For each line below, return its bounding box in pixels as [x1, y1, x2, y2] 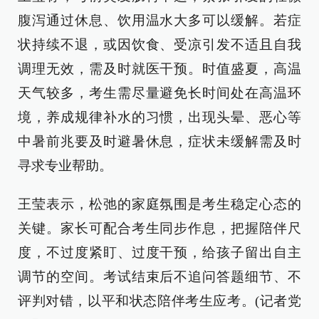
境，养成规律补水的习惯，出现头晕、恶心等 [18, 110, 301, 125]
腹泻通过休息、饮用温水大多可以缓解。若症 [18, 13, 301, 28]
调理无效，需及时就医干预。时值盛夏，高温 [18, 61, 301, 76]
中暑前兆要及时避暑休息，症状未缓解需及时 [18, 134, 301, 149]
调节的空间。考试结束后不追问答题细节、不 [18, 269, 301, 284]
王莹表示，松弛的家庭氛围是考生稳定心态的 [18, 197, 301, 211]
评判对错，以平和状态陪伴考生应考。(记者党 [18, 293, 301, 308]
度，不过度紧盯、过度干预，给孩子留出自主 [18, 245, 301, 260]
